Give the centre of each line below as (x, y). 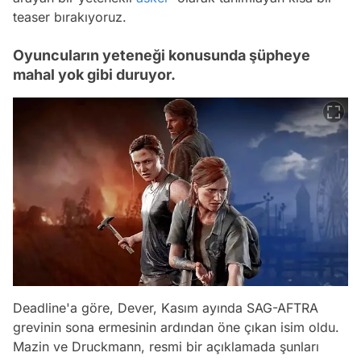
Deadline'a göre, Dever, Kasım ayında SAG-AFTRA (166, 308)
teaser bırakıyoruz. (70, 17)
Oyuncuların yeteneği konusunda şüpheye (162, 56)
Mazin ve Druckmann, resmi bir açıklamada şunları (166, 347)
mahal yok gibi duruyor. (94, 75)
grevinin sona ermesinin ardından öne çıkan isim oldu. (176, 328)
